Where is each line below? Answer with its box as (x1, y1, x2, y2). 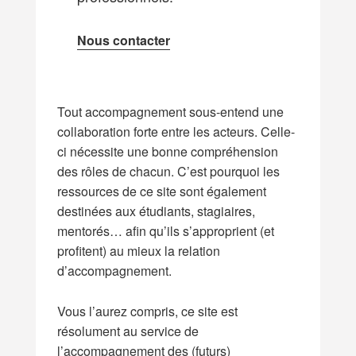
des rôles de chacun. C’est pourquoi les (57, 162, 281, 181)
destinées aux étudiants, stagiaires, (57, 202, 256, 221)
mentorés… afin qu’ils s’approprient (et (57, 222, 275, 241)
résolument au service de (57, 322, 199, 340)
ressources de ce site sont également (57, 182, 267, 201)
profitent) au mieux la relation (57, 242, 221, 261)
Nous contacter (76, 30, 170, 49)
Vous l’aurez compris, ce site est (57, 302, 238, 320)
